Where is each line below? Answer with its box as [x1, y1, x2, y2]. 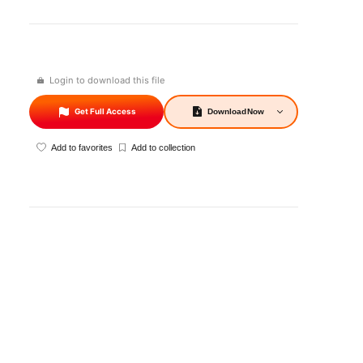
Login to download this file [49, 74, 165, 86]
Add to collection [131, 143, 196, 153]
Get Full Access [75, 107, 137, 117]
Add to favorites [50, 143, 113, 153]
